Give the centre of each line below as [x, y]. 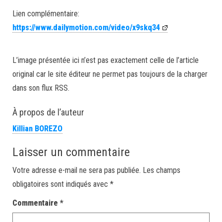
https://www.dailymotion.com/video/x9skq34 [86, 28]
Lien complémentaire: [46, 14]
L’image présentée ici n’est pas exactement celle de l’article [106, 60]
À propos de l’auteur [48, 112]
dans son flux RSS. [41, 88]
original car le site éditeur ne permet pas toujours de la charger [110, 74]
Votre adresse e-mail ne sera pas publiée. [77, 170]
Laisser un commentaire [71, 152]
